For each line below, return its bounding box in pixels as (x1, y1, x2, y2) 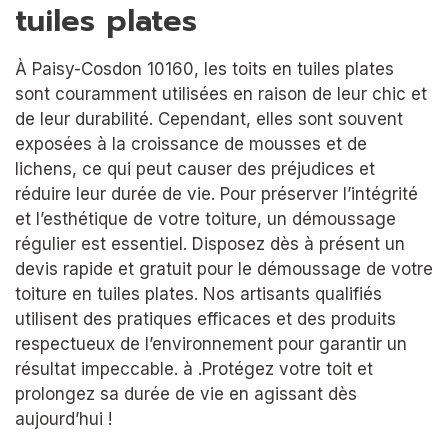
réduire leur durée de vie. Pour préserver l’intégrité (15, 183, 418, 204)
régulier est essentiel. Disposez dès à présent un (15, 233, 405, 254)
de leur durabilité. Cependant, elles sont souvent (15, 108, 403, 129)
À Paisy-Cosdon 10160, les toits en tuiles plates (15, 58, 394, 79)
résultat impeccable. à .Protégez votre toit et (15, 358, 373, 379)
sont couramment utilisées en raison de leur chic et (15, 83, 427, 104)
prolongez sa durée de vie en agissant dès (15, 383, 357, 404)
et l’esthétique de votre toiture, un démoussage (15, 208, 396, 229)
